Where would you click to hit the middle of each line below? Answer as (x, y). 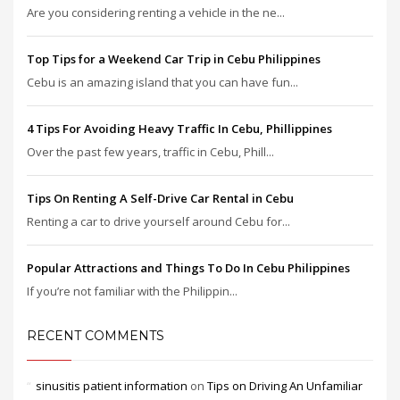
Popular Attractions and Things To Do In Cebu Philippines (188, 267)
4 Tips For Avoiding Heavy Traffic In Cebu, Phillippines (179, 128)
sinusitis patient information (112, 385)
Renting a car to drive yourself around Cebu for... (158, 221)
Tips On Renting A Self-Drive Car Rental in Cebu (160, 198)
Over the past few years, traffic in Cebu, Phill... (150, 151)
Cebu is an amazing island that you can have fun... (162, 82)
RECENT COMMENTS (96, 335)
